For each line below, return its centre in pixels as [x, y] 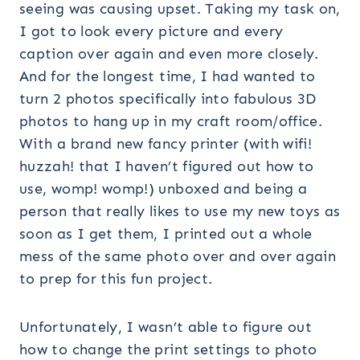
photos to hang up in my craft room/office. [171, 122]
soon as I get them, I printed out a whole [166, 234]
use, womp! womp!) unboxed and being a [164, 189]
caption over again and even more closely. [169, 54]
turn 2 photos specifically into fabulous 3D [168, 99]
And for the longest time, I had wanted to [168, 77]
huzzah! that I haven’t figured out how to [167, 167]
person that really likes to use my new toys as [180, 212]
